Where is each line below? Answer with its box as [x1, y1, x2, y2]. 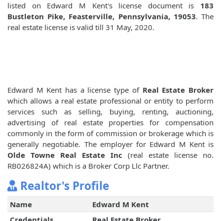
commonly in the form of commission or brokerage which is [7, 128, 214, 139]
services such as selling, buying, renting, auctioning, [7, 107, 214, 117]
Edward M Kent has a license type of [7, 85, 143, 95]
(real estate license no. [122, 150, 214, 160]
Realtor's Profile [17, 178, 109, 194]
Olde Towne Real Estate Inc [7, 150, 122, 160]
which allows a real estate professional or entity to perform [7, 96, 214, 106]
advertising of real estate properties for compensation [7, 117, 214, 128]
